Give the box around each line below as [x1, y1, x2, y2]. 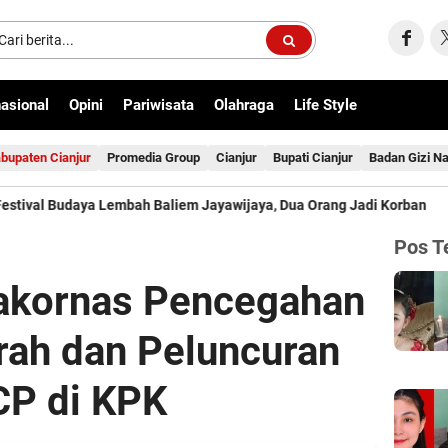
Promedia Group [107, 150, 200, 165]
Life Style [294, 96, 357, 114]
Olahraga [214, 96, 274, 114]
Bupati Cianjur [273, 150, 353, 165]
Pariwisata [123, 96, 194, 114]
